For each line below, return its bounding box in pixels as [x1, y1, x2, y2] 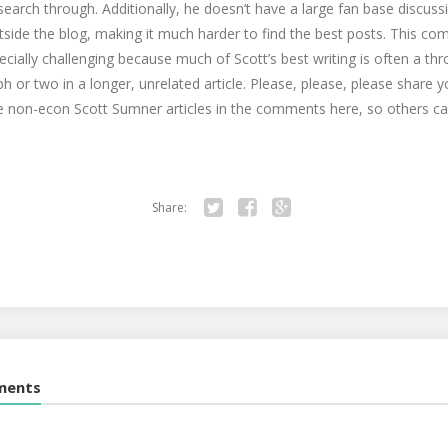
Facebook [236, 225, 300, 244]
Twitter [202, 225, 248, 244]
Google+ [270, 225, 326, 244]
